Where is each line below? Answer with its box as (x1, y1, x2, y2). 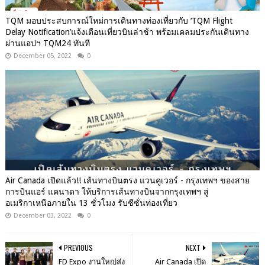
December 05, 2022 (13, 51, 72, 60)
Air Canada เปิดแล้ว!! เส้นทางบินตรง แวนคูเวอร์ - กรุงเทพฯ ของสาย (5, 175, 250, 185)
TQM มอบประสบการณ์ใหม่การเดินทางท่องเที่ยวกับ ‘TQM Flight (5, 15, 232, 25)
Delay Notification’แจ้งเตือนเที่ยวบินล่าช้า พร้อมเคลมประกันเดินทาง (5, 27, 249, 37)
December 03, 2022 (13, 211, 72, 219)
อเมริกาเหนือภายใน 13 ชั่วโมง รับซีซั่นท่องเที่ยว (5, 198, 177, 208)
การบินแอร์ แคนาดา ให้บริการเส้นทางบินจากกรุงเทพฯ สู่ (5, 186, 209, 196)
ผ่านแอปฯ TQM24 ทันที (5, 38, 90, 48)
